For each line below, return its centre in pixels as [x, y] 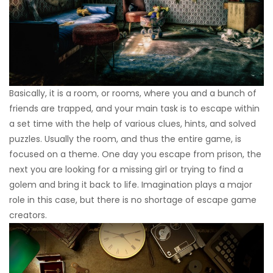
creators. [28, 215]
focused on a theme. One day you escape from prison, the [135, 154]
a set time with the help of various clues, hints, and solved [133, 123]
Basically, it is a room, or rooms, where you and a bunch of [133, 93]
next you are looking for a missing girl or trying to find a [126, 169]
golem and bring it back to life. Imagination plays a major [131, 184]
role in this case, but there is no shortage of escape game [133, 200]
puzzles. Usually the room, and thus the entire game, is [125, 139]
